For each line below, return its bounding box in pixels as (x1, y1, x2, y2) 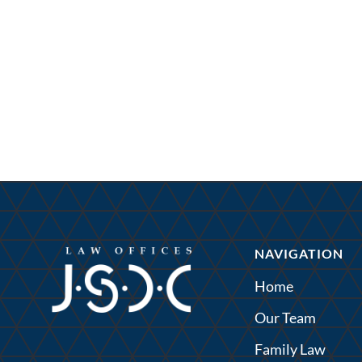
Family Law (254, 339, 326, 358)
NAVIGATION (254, 246, 344, 262)
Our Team (254, 308, 316, 326)
